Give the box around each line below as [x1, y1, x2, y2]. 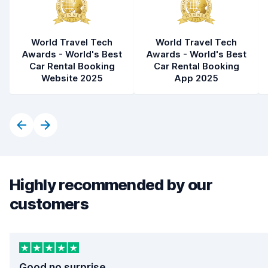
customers [10, 194, 89, 213]
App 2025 [174, 72, 218, 84]
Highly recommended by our [10, 175, 213, 194]
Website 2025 [41, 72, 103, 84]
